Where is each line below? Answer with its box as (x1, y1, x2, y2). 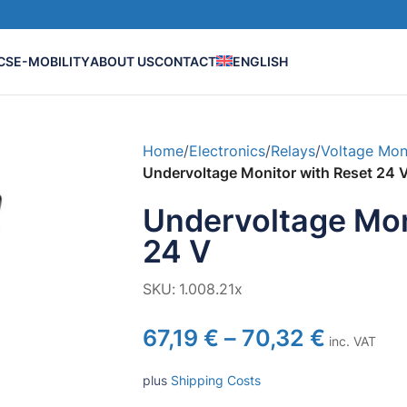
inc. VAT (324, 333, 376, 349)
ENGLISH (233, 54, 288, 69)
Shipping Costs (170, 372, 261, 388)
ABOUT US (90, 54, 154, 69)
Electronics (188, 142, 265, 160)
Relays (270, 142, 315, 160)
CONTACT (154, 54, 216, 69)
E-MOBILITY (14, 54, 90, 69)
